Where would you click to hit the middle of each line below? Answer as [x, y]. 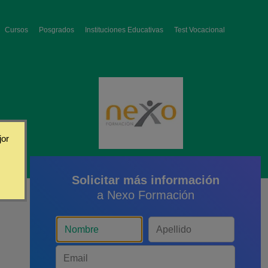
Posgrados [57, 30]
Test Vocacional [200, 30]
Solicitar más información [145, 180]
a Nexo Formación [145, 195]
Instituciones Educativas [124, 30]
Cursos [16, 30]
